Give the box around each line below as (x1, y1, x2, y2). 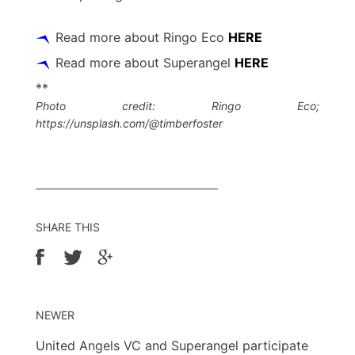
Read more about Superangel (55, 55, 235, 71)
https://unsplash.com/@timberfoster (36, 116, 223, 131)
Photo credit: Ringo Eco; (36, 99, 319, 113)
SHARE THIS (36, 220, 100, 235)
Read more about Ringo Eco (55, 29, 228, 46)
